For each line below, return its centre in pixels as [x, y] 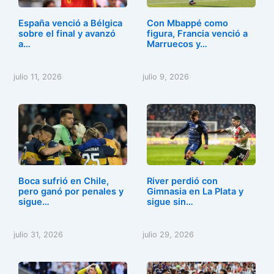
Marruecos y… [177, 44]
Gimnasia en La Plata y [195, 192]
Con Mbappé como [188, 23]
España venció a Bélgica [70, 23]
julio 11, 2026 [38, 77]
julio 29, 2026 [168, 235]
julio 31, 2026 [39, 235]
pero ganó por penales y [71, 192]
